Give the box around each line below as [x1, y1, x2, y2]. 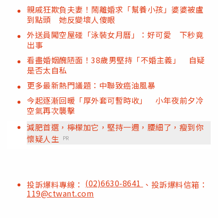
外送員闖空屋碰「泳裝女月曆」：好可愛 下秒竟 [27, 28, 203, 40]
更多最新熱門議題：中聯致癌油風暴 [27, 79, 155, 91]
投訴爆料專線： [27, 178, 85, 190]
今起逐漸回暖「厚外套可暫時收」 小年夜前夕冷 [27, 94, 203, 106]
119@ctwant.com [27, 187, 94, 199]
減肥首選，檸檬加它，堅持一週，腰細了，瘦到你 [27, 121, 203, 133]
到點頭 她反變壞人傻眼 [27, 13, 115, 25]
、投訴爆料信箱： [143, 178, 207, 190]
